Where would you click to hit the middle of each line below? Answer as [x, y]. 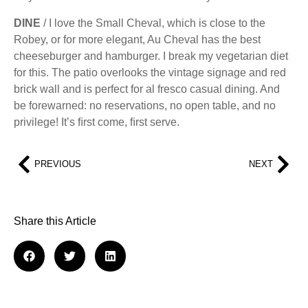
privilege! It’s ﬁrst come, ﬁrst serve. [97, 122]
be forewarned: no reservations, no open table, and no [145, 105]
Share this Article [55, 221]
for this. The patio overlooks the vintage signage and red [150, 72]
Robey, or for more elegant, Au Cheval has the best [137, 39]
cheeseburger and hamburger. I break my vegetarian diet [151, 56]
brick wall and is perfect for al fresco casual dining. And [147, 89]
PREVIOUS [58, 164]
